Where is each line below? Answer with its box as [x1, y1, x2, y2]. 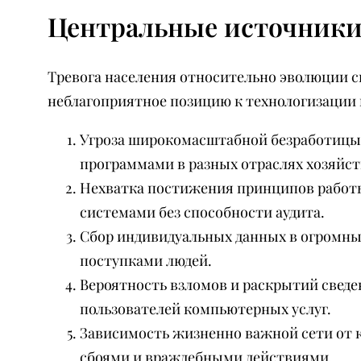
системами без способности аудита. [79, 201, 325, 222]
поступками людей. [79, 250, 212, 270]
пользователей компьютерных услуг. [79, 298, 331, 318]
